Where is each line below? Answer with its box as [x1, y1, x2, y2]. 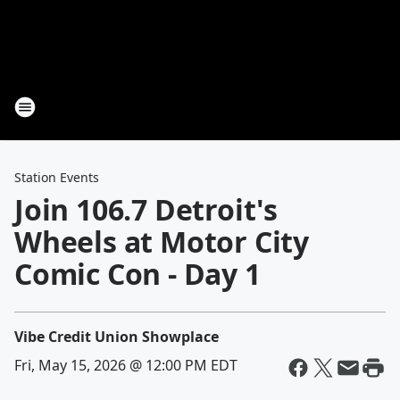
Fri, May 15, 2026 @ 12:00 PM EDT [14, 355, 237, 375]
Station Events [14, 169, 99, 186]
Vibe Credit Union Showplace [14, 327, 219, 346]
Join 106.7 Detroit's [14, 190, 278, 229]
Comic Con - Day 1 [14, 254, 261, 293]
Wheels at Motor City [14, 222, 309, 261]
